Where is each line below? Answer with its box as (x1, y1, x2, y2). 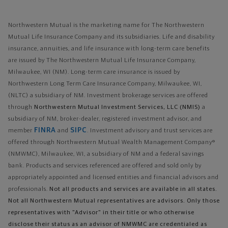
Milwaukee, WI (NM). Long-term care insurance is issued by (8, 69, 180, 75)
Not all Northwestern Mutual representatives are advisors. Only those (8, 198, 220, 204)
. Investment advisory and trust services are (87, 128, 213, 134)
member (8, 128, 33, 134)
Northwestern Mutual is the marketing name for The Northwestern (8, 22, 205, 28)
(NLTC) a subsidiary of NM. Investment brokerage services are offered (8, 93, 208, 99)
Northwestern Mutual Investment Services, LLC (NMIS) (34, 104, 201, 110)
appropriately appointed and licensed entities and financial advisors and (8, 175, 219, 181)
